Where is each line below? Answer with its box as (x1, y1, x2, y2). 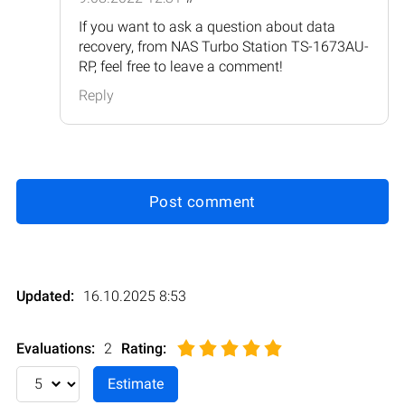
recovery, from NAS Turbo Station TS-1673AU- (79, 37, 369, 55)
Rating (121, 339, 163, 357)
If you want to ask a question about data (79, 17, 335, 35)
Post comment (149, 192, 256, 211)
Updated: (16, 287, 74, 305)
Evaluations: (16, 339, 95, 357)
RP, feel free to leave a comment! (79, 57, 283, 75)
